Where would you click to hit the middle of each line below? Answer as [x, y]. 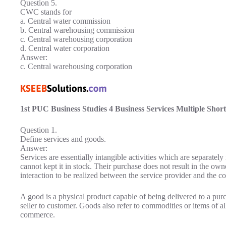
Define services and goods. [63, 139]
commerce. [38, 215]
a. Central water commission [65, 21]
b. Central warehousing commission [77, 30]
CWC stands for [46, 12]
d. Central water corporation [65, 48]
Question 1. [39, 130]
